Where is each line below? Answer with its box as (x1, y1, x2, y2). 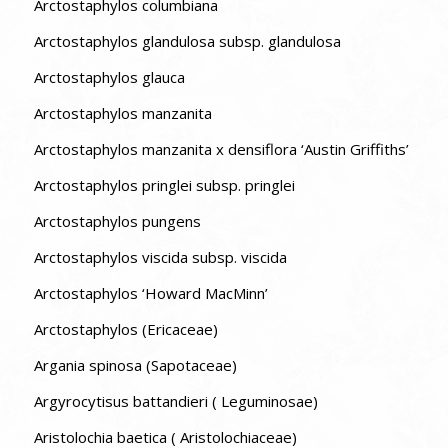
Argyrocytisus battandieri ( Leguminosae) (33, 391, 318, 412)
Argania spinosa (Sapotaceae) (33, 355, 237, 376)
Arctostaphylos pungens (33, 211, 201, 232)
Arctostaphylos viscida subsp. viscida (33, 247, 287, 268)
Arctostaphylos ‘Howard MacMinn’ (141, 283, 268, 304)
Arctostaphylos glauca (33, 67, 185, 88)
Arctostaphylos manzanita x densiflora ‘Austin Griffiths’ (33, 139, 409, 160)
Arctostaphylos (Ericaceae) (33, 319, 218, 340)
